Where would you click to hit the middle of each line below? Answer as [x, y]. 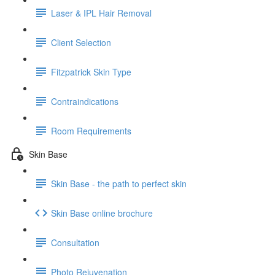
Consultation [75, 242]
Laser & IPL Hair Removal [101, 13]
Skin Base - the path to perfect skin [119, 183]
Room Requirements [91, 130]
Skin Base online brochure [102, 213]
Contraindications [85, 101]
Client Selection [81, 42]
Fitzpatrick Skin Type [91, 72]
